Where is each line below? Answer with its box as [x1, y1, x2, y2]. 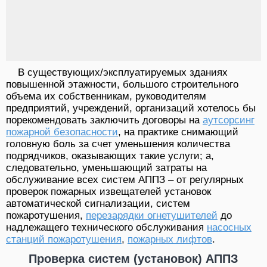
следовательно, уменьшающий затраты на [6, 162, 207, 174]
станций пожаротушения [6, 234, 122, 246]
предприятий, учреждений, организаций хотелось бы [6, 103, 256, 114]
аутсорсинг [203, 114, 254, 126]
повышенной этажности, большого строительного [6, 79, 238, 91]
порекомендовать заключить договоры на [6, 114, 203, 126]
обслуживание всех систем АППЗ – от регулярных [6, 174, 244, 186]
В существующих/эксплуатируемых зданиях [18, 67, 228, 79]
